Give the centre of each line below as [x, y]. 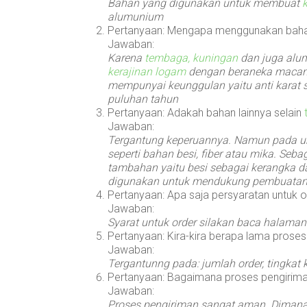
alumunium [135, 16]
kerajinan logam [147, 71]
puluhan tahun [143, 99]
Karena [126, 58]
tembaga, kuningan [191, 58]
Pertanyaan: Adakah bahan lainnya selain [206, 112]
